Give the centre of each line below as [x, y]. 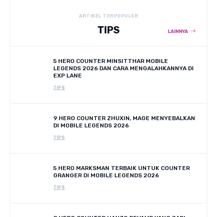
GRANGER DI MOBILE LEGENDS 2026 [106, 175]
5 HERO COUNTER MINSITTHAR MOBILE [111, 61]
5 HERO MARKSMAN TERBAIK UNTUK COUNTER [122, 168]
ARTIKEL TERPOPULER [108, 16]
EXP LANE [68, 75]
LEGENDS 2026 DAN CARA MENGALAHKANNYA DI [124, 68]
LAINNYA [178, 31]
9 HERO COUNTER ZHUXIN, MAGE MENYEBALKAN [124, 118]
